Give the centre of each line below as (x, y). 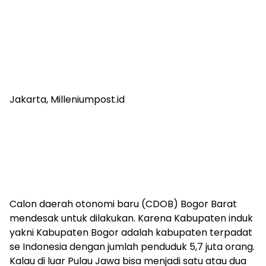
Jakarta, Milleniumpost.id (67, 99)
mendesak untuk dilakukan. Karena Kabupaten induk (131, 218)
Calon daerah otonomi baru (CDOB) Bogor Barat (123, 204)
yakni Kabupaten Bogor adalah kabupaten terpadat (131, 232)
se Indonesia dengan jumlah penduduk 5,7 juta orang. (132, 247)
